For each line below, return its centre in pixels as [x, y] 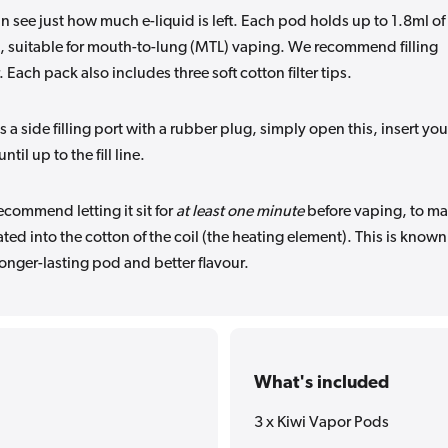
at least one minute [240, 211]
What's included [321, 383]
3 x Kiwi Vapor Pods [321, 422]
